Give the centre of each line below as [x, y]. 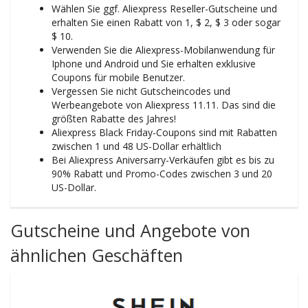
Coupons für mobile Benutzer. [118, 77]
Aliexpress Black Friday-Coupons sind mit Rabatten [164, 132]
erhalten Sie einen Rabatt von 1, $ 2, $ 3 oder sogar [166, 22]
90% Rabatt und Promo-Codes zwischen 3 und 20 [162, 174]
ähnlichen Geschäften [97, 255]
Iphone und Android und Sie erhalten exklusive [154, 64]
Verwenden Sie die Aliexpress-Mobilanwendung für [163, 50]
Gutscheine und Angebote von [130, 230]
